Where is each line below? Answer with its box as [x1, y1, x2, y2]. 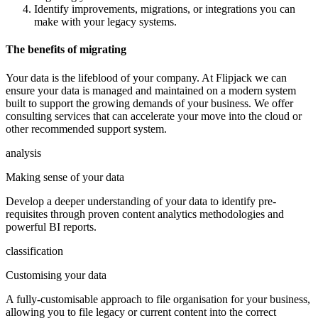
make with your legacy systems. [34, 16, 177, 28]
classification [6, 244, 63, 257]
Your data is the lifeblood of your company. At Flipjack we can [6, 71, 287, 84]
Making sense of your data [6, 170, 124, 183]
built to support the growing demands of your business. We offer [6, 97, 293, 109]
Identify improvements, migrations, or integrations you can [34, 3, 295, 16]
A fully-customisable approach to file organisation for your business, [6, 292, 310, 305]
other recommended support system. [6, 122, 167, 135]
